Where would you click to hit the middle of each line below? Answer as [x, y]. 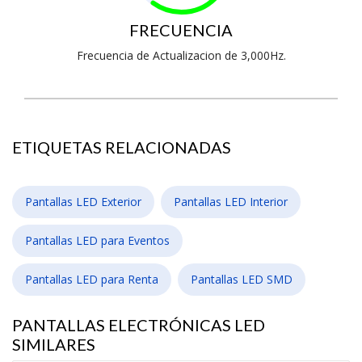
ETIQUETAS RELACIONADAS [122, 147]
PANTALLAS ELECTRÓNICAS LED [139, 325]
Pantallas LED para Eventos [97, 240]
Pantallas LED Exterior [83, 202]
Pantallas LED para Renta [92, 279]
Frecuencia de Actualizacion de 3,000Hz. [181, 55]
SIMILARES [54, 344]
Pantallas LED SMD [242, 279]
